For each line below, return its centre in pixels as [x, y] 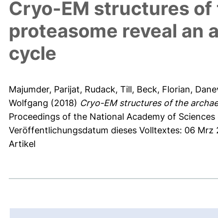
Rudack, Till [108, 90]
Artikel [22, 144]
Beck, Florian [163, 90]
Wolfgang [28, 103]
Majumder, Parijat [44, 90]
